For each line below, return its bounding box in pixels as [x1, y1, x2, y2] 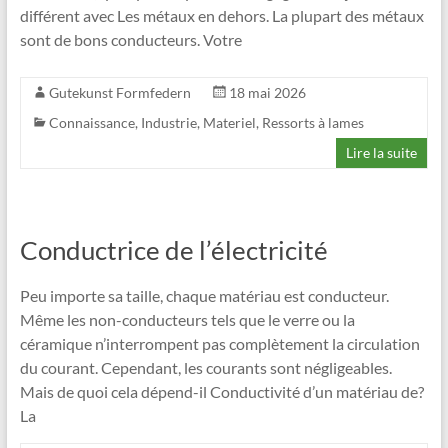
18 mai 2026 [228, 84, 306, 102]
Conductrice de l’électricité [19, 234, 328, 267]
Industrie [140, 114, 197, 132]
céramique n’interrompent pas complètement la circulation [19, 334, 420, 354]
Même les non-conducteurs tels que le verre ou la [19, 310, 355, 330]
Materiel [202, 114, 256, 132]
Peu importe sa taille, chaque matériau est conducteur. [19, 286, 389, 306]
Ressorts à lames [261, 114, 364, 132]
